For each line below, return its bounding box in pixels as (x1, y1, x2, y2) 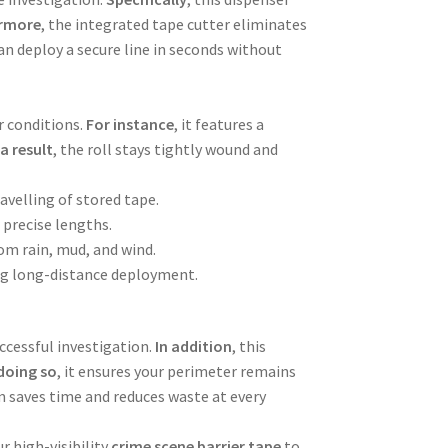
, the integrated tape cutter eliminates (41, 13, 308, 34)
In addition (155, 336, 233, 357)
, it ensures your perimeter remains (57, 361, 297, 382)
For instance (86, 113, 175, 134)
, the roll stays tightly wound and (53, 138, 279, 159)
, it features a (174, 113, 265, 134)
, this (232, 336, 267, 357)
